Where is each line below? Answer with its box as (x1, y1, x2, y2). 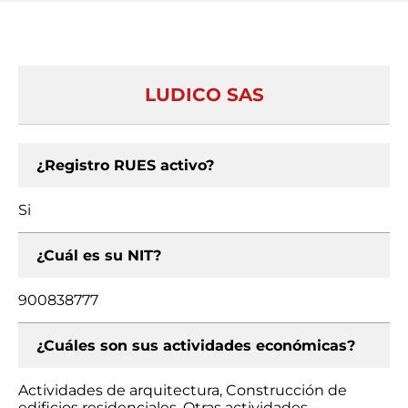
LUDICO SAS (144, 84, 264, 106)
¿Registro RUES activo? (36, 157, 214, 174)
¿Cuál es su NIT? (36, 247, 161, 264)
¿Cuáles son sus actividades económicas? (36, 337, 355, 354)
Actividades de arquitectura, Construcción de (18, 382, 347, 399)
